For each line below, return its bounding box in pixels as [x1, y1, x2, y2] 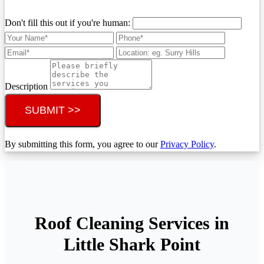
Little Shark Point [64, 235, 200, 255]
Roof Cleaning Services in [35, 213, 229, 233]
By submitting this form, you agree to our [5, 138, 160, 149]
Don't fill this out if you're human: [5, 17, 133, 28]
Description [5, 81, 50, 91]
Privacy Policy [160, 138, 214, 149]
